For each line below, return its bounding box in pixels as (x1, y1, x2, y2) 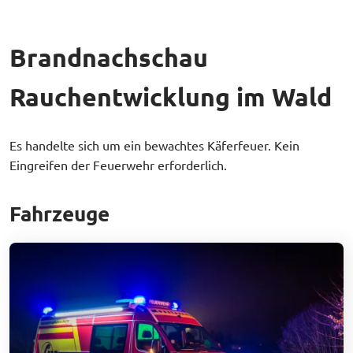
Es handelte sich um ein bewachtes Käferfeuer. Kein (9, 137, 299, 153)
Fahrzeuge (9, 200, 110, 226)
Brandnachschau (9, 42, 208, 73)
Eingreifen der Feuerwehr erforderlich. (9, 157, 227, 173)
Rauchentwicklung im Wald (9, 81, 332, 113)
